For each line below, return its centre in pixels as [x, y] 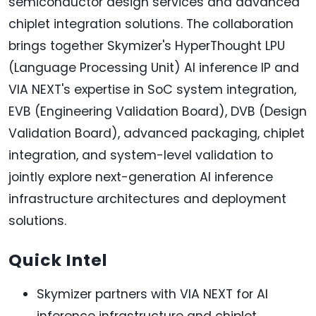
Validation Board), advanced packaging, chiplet [157, 134]
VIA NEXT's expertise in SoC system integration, [152, 90]
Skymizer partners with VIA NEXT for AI [152, 294]
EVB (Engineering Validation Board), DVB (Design [158, 112]
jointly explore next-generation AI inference [141, 177]
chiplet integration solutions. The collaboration [151, 24]
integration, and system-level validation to [141, 156]
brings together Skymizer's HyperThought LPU [147, 46]
